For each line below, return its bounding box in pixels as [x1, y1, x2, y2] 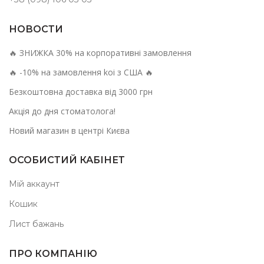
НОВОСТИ [9, 23, 63, 35]
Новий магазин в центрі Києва [9, 124, 130, 136]
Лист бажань [9, 218, 64, 229]
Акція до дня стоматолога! [9, 105, 115, 117]
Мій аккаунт [9, 178, 60, 189]
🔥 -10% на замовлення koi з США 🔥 [9, 66, 153, 78]
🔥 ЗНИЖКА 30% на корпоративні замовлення [9, 47, 192, 58]
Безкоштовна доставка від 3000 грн [9, 85, 153, 97]
